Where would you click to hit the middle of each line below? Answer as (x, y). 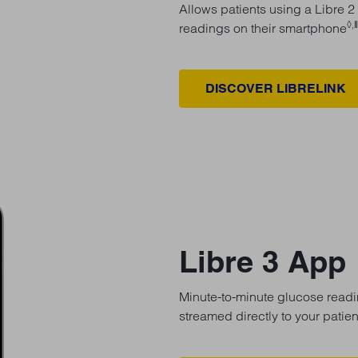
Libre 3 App (263, 261)
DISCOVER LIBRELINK (276, 88)
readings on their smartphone (263, 28)
